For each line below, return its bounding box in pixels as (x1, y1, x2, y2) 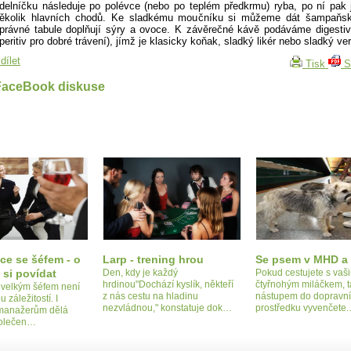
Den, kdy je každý (103, 266, 178, 278)
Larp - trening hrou (103, 252, 204, 266)
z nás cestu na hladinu (103, 290, 198, 302)
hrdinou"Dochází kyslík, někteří (103, 278, 233, 290)
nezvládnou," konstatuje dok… (103, 302, 232, 313)
